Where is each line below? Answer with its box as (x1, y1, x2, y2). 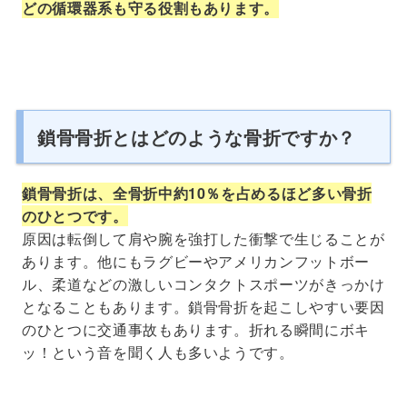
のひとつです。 (22, 204, 128, 226)
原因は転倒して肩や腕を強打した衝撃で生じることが (22, 227, 385, 249)
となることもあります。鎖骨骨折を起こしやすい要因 (22, 295, 385, 317)
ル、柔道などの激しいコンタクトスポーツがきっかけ (22, 273, 385, 294)
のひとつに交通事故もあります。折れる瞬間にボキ (22, 318, 370, 340)
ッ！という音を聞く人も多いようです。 (22, 341, 294, 362)
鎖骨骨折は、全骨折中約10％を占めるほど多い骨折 (22, 182, 372, 203)
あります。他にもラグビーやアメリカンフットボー (22, 250, 370, 272)
